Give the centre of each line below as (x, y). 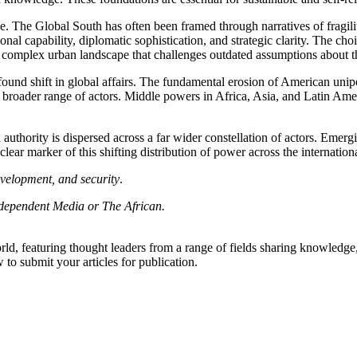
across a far (141, 138)
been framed (185, 26)
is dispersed (81, 138)
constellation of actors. (259, 138)
